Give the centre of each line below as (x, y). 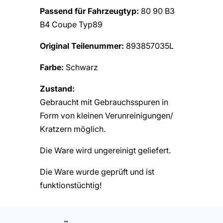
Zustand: (57, 88)
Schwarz (82, 67)
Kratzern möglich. (73, 129)
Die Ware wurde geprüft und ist (97, 171)
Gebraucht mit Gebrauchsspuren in (104, 102)
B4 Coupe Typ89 (71, 24)
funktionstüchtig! (71, 185)
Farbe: (53, 67)
